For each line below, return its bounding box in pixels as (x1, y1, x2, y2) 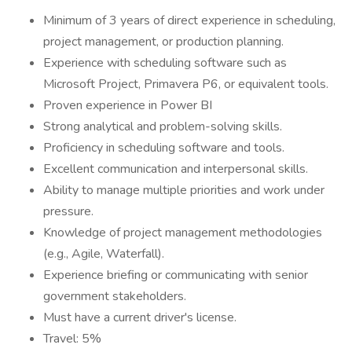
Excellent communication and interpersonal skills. (43, 160, 308, 178)
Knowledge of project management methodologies (43, 224, 322, 241)
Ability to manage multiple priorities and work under (43, 181, 324, 199)
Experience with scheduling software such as (43, 54, 287, 71)
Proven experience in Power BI (43, 97, 212, 114)
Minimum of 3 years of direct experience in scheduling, (43, 12, 335, 29)
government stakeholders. (43, 288, 186, 305)
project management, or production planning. (43, 33, 284, 50)
